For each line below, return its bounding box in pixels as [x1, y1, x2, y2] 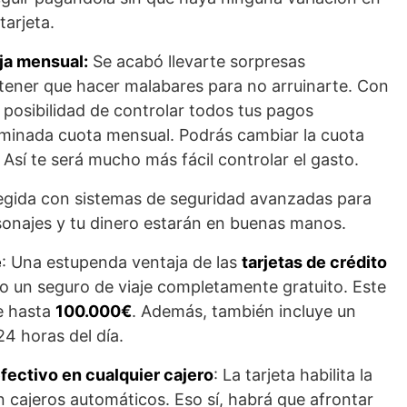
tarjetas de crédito [242, 252, 387, 272]
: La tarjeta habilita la [213, 364, 372, 384]
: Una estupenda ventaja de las [2, 252, 242, 272]
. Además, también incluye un [132, 301, 356, 321]
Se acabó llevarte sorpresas [88, 51, 305, 71]
